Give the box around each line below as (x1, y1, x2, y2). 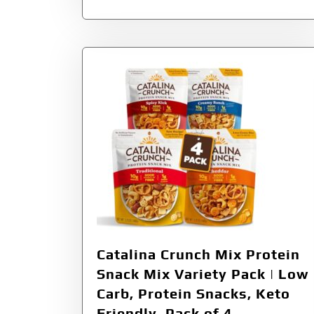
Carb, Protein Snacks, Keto (97, 285, 290, 302)
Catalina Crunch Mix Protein (97, 246, 300, 263)
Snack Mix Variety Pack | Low (97, 266, 308, 282)
